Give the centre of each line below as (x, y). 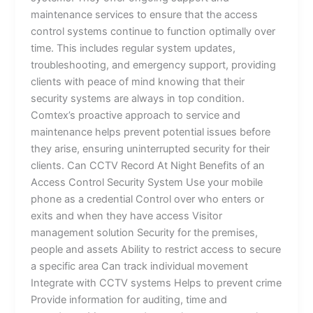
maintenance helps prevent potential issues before (151, 132)
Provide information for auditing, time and (129, 299)
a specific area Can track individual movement (140, 266)
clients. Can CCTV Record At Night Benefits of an (148, 165)
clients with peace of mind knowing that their (138, 81)
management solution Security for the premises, (145, 232)
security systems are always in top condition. (138, 98)
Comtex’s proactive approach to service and (136, 115)
